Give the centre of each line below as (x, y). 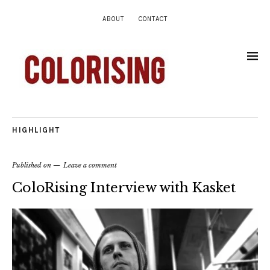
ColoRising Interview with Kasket (124, 188)
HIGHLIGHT (36, 130)
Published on (33, 165)
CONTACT (153, 19)
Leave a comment (90, 165)
